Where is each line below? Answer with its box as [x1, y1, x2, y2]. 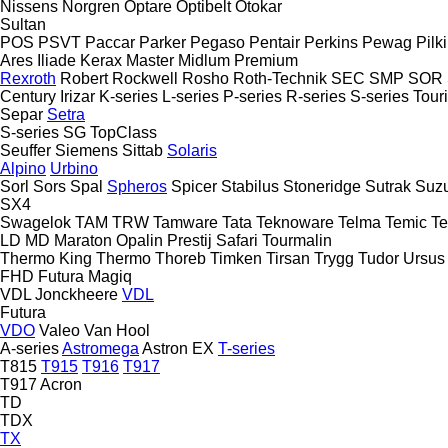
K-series [99, 87, 158, 105]
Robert [60, 69, 108, 87]
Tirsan [266, 249, 310, 267]
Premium [234, 51, 298, 69]
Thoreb [155, 249, 206, 267]
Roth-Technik [233, 69, 327, 87]
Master [126, 51, 174, 69]
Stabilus [221, 177, 279, 195]
